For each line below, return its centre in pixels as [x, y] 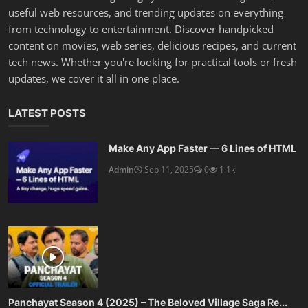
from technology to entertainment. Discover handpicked [141, 29]
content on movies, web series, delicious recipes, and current [152, 46]
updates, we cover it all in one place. [94, 79]
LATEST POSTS [47, 113]
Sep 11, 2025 [168, 170]
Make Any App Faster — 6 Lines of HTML [202, 148]
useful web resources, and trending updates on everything [146, 13]
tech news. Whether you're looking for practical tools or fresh [153, 62]
